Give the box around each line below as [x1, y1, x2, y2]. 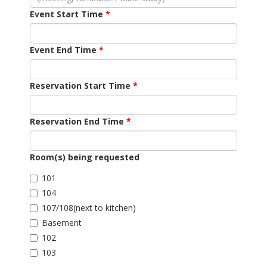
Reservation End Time [30, 116, 124, 127]
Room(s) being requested [30, 151, 139, 163]
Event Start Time [30, 8, 103, 20]
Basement [42, 217, 82, 228]
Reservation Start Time [30, 80, 131, 91]
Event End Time [30, 44, 97, 55]
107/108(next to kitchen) [42, 202, 136, 213]
